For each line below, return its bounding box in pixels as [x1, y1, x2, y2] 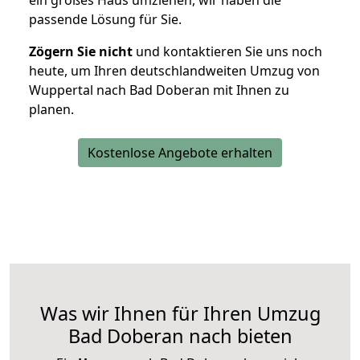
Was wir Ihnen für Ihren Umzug [39, 301, 321, 327]
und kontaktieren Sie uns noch [133, 43, 322, 61]
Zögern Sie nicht [29, 43, 133, 61]
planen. [29, 100, 74, 119]
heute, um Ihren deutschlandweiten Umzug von [29, 62, 320, 80]
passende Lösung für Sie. [29, 10, 182, 29]
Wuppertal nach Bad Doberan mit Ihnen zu [29, 81, 289, 100]
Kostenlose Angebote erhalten [88, 144, 272, 162]
